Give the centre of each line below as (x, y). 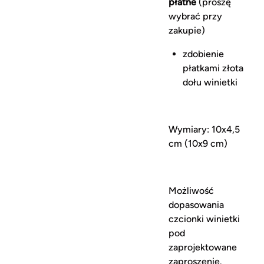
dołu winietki (210, 82)
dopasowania (197, 205)
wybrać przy (196, 16)
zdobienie (204, 54)
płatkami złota (213, 68)
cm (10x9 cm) (198, 143)
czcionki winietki (204, 219)
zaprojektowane (203, 247)
